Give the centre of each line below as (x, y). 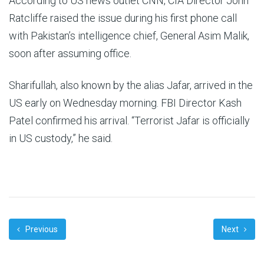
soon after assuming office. (70, 53)
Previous (41, 229)
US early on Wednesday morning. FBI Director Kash (125, 103)
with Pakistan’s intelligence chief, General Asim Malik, (129, 36)
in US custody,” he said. (61, 138)
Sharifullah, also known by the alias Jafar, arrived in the (131, 85)
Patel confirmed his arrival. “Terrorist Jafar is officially (129, 121)
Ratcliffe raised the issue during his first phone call (123, 18)
